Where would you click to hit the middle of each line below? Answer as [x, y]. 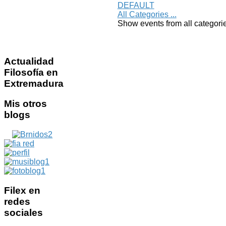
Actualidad [29, 61]
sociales [23, 212]
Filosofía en [31, 72]
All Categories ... [147, 14]
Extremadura [34, 83]
